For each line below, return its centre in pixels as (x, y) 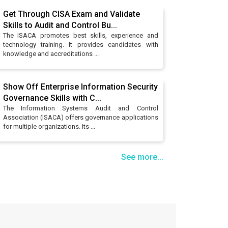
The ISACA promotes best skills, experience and (80, 35)
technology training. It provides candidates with (80, 45)
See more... (142, 157)
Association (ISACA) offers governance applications (80, 117)
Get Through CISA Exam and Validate (71, 14)
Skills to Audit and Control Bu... (60, 25)
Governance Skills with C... (52, 98)
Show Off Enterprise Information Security (80, 87)
